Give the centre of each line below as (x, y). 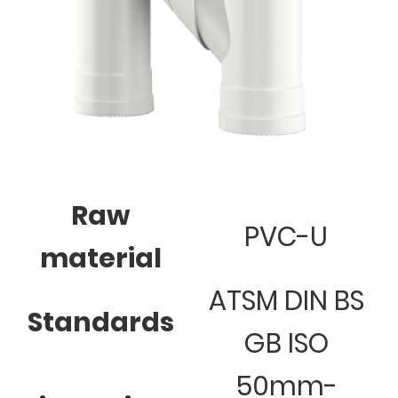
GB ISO (286, 344)
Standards (100, 323)
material (100, 259)
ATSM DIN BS (286, 302)
